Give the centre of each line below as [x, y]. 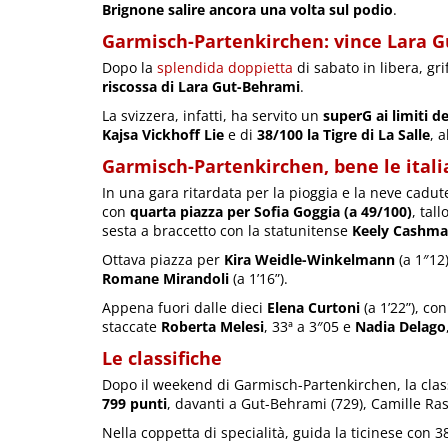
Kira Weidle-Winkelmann [309, 259]
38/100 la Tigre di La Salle [343, 134]
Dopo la [129, 67]
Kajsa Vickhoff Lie [163, 134]
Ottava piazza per [163, 259]
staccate [131, 326]
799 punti [134, 403]
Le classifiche [162, 357]
